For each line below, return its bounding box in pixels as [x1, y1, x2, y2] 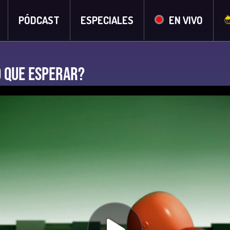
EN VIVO [168, 13, 203, 27]
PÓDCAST [18, 13, 60, 27]
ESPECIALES [80, 13, 133, 27]
